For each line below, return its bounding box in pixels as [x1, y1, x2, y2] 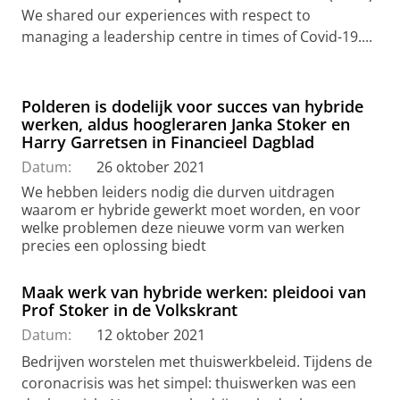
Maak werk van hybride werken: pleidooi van [21, 281, 366, 304]
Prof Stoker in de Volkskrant [21, 299, 237, 321]
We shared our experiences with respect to [21, 5, 311, 26]
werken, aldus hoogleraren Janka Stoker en [21, 113, 350, 136]
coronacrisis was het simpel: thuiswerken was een [21, 373, 356, 394]
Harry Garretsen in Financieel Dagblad [21, 131, 314, 154]
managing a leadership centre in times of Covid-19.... [21, 27, 372, 47]
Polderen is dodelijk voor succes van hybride [21, 96, 363, 118]
